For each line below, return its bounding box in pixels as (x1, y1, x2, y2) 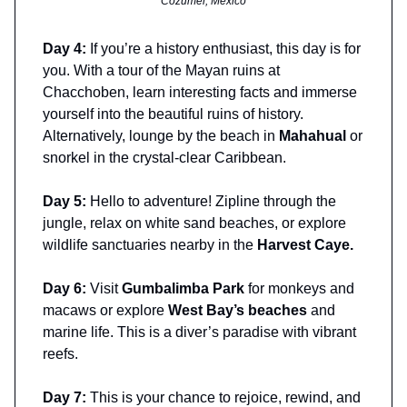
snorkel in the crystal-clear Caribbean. (43, 149, 286, 165)
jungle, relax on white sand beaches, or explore (43, 214, 346, 231)
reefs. (43, 345, 78, 362)
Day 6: (43, 280, 90, 296)
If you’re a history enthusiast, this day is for (90, 40, 361, 56)
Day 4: (43, 40, 90, 56)
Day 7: (43, 389, 90, 405)
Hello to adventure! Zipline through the (90, 193, 336, 209)
